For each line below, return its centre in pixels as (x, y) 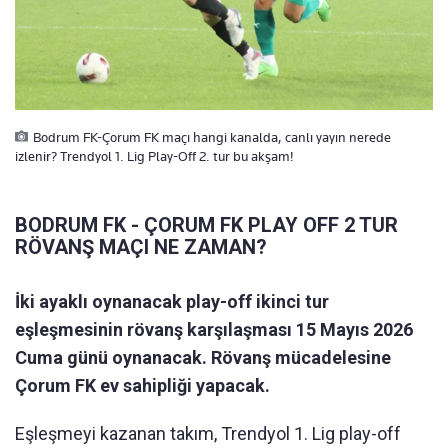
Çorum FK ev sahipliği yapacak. (142, 386)
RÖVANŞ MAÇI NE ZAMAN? (141, 247)
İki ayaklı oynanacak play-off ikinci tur (172, 302)
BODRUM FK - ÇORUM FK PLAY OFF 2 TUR (206, 225)
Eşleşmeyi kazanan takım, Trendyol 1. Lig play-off (208, 434)
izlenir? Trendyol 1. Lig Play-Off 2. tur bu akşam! (154, 156)
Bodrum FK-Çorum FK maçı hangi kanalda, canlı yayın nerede (212, 137)
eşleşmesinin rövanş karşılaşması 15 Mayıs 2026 (214, 330)
